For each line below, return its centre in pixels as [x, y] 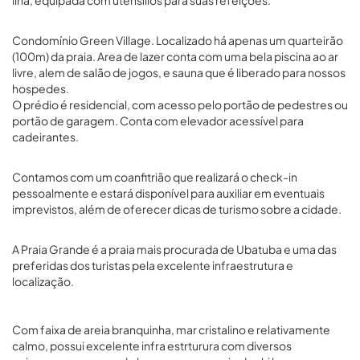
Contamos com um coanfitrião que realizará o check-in [155, 177]
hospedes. [41, 88]
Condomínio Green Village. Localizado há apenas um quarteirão [178, 40]
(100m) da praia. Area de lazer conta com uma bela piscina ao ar [175, 56]
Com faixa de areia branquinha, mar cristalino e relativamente [171, 329]
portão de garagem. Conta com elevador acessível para [158, 121]
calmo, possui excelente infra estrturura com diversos [152, 346]
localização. [43, 281]
